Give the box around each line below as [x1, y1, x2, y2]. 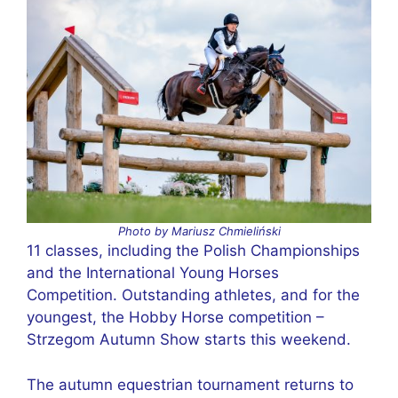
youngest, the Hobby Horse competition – [27, 308, 324, 326]
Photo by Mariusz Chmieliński [117, 224, 281, 238]
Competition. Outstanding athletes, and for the [27, 286, 360, 304]
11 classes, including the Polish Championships [27, 242, 360, 259]
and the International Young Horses [27, 264, 279, 282]
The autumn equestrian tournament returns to [27, 375, 354, 394]
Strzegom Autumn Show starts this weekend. [27, 330, 351, 348]
